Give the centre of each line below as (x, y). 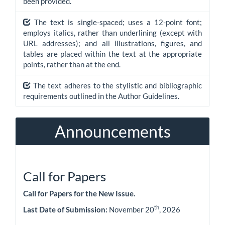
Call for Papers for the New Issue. (79, 193)
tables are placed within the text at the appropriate (113, 54)
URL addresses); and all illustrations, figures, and (113, 43)
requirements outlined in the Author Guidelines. (101, 96)
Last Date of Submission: (65, 209)
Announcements (113, 131)
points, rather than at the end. (72, 64)
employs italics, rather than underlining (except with (113, 33)
